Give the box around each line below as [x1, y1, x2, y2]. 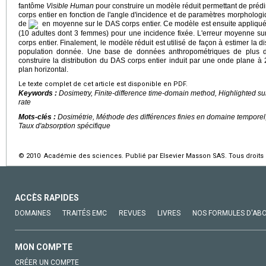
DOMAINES [15, 208, 50, 217]
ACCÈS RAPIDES [15, 192, 79, 202]
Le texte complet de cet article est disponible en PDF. [18, 80, 188, 88]
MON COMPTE [15, 242, 72, 252]
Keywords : [18, 88, 59, 97]
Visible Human [46, 1, 94, 10]
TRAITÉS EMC [62, 208, 107, 217]
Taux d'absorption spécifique [18, 121, 110, 130]
